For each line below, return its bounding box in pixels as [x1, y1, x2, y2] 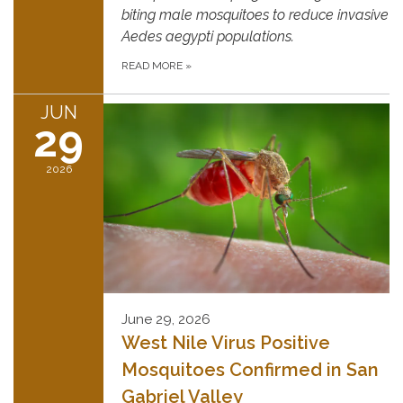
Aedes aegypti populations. [121, 27, 294, 45]
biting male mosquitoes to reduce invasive [121, 5, 389, 23]
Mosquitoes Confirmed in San [121, 358, 379, 381]
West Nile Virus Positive [121, 331, 330, 354]
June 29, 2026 [121, 310, 210, 327]
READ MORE [121, 58, 185, 72]
